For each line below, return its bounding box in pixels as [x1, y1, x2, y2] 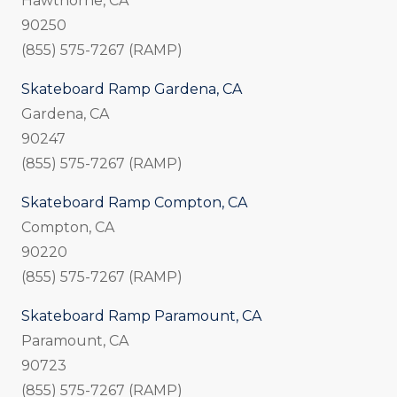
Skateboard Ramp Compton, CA [21, 194, 247, 212]
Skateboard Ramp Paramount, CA [21, 307, 261, 325]
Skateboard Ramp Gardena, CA [21, 81, 242, 98]
